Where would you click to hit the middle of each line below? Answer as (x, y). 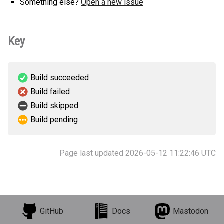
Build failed (50, 92)
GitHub (52, 211)
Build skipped (54, 106)
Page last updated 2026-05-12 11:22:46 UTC (138, 153)
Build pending (54, 120)
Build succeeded (60, 78)
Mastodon (190, 211)
